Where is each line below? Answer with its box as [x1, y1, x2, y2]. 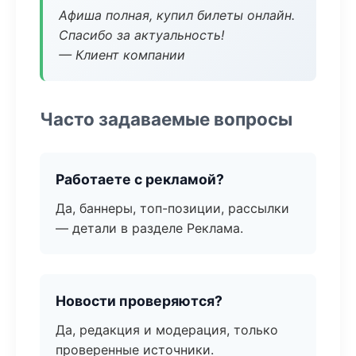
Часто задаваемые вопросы [40, 108, 292, 130]
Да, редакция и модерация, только [56, 322, 278, 338]
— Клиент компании [59, 47, 185, 63]
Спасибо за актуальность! [59, 27, 224, 43]
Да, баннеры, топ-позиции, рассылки [56, 200, 289, 216]
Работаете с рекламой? [56, 171, 224, 188]
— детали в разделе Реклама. [56, 220, 243, 236]
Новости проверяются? [56, 292, 222, 309]
